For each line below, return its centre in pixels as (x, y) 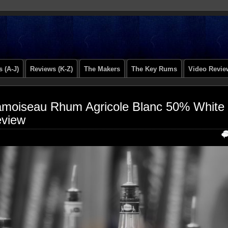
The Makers (102, 69)
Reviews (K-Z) (51, 69)
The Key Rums (154, 69)
